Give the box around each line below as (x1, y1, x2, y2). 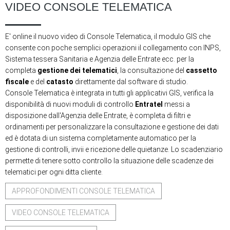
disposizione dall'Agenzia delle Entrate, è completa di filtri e (5, 111, 190, 120)
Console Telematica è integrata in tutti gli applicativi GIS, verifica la (5, 89, 214, 97)
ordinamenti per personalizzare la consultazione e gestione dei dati (5, 123, 219, 131)
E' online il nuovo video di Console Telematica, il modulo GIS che (5, 32, 210, 41)
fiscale (5, 78, 29, 86)
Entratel (135, 100, 163, 108)
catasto (46, 78, 73, 86)
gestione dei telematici (37, 66, 117, 74)
